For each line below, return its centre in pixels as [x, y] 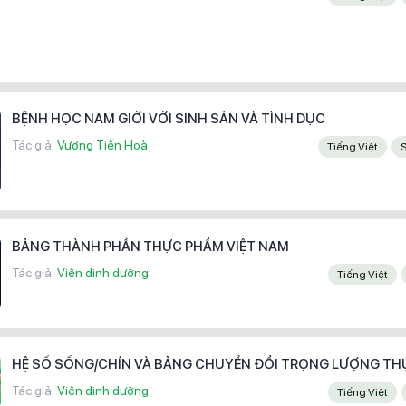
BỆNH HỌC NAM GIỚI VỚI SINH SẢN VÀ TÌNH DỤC [169, 119]
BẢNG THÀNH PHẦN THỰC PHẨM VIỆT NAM [150, 246]
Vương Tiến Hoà [102, 145]
